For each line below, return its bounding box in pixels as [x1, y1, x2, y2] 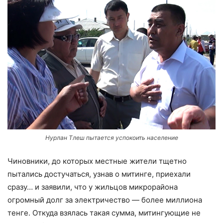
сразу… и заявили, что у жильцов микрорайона [7, 182, 178, 192]
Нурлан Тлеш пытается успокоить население [45, 134, 178, 142]
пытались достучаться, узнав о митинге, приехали [7, 169, 191, 179]
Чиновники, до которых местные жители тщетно [7, 156, 187, 166]
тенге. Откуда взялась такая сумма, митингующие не [7, 208, 201, 218]
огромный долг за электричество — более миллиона [7, 195, 202, 205]
